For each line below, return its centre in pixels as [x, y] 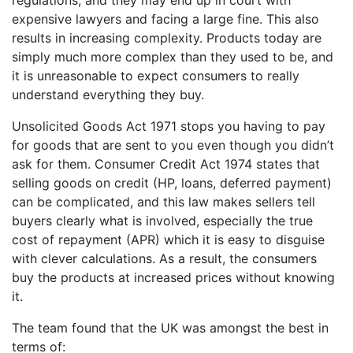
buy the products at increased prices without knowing [173, 278]
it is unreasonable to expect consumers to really [156, 76]
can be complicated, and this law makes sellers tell [163, 202]
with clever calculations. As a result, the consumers [164, 259]
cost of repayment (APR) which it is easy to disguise [168, 240]
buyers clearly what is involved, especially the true [162, 221]
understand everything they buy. [108, 95]
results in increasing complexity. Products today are [167, 38]
